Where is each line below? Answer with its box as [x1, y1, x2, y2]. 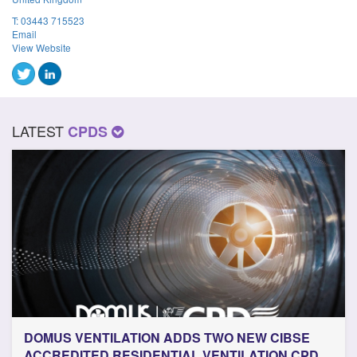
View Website [12, 40, 71, 54]
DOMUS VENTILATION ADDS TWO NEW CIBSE [24, 328, 310, 347]
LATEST [12, 120, 68, 141]
